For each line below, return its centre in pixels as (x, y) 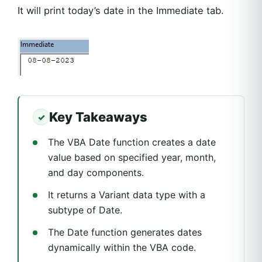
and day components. (96, 173)
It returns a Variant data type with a (127, 195)
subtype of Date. (85, 210)
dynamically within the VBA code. (122, 247)
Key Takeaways (98, 117)
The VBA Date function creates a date (132, 142)
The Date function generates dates (125, 232)
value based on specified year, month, (132, 157)
